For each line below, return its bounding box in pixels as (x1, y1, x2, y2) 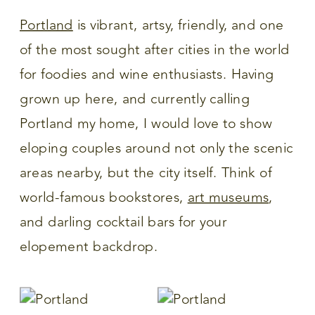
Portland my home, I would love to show (20, 112, 272, 134)
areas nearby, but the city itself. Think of (20, 162, 272, 184)
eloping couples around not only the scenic (20, 137, 294, 159)
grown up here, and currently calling (20, 88, 250, 110)
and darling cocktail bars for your (20, 211, 228, 233)
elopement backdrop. (20, 236, 158, 257)
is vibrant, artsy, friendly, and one (72, 14, 284, 36)
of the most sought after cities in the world (20, 39, 290, 60)
